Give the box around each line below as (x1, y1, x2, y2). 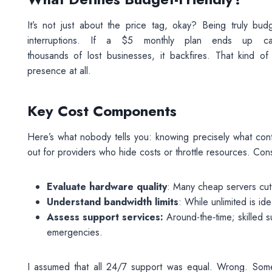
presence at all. (27, 64, 94, 78)
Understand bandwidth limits (46, 195, 178, 209)
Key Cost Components (27, 100, 177, 121)
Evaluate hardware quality (46, 180, 167, 194)
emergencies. (46, 225, 106, 239)
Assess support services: (46, 210, 163, 224)
